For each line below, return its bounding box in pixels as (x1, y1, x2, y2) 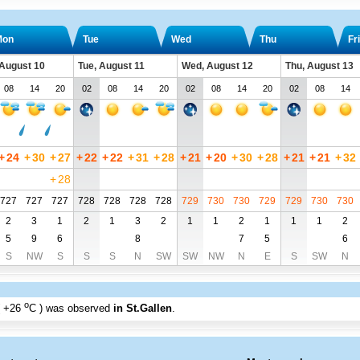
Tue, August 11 (77, 60, 145, 72)
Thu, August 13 (284, 60, 354, 72)
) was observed (39, 302, 113, 315)
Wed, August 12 (181, 60, 253, 72)
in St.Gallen (112, 302, 172, 315)
